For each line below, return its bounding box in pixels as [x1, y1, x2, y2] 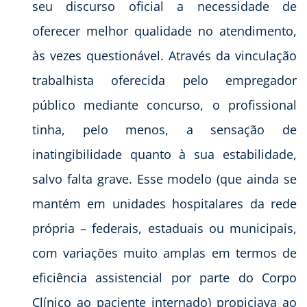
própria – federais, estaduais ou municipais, [32, 219, 297, 236]
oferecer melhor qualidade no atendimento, [32, 22, 297, 39]
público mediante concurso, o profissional [32, 96, 297, 113]
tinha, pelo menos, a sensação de [32, 121, 297, 138]
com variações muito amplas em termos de [32, 244, 297, 261]
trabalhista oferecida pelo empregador [32, 71, 297, 88]
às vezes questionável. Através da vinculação [32, 47, 297, 64]
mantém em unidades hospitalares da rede [32, 195, 297, 212]
